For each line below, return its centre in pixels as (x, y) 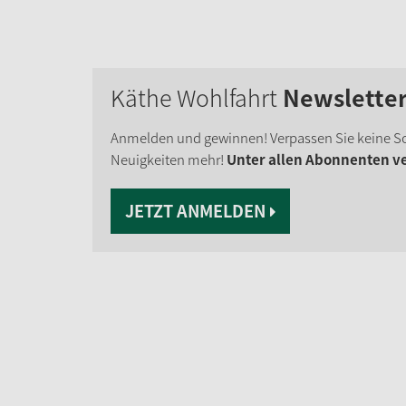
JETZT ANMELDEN (195, 210)
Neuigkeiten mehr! (169, 159)
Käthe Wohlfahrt (197, 97)
